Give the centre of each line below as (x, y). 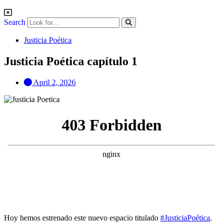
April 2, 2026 (55, 82)
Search (15, 22)
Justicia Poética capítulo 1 (71, 61)
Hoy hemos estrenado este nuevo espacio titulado (82, 218)
